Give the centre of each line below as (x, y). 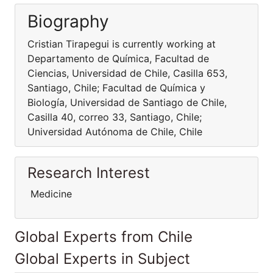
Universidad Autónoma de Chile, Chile (115, 132)
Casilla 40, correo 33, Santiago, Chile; (115, 117)
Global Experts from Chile (104, 237)
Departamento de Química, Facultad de (118, 58)
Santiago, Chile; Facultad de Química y (116, 88)
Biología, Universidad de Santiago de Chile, (127, 102)
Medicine (50, 194)
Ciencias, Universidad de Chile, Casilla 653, (127, 73)
